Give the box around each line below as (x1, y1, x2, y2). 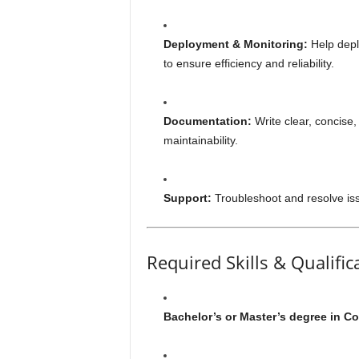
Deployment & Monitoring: (163, 38, 308, 50)
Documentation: (163, 115, 252, 127)
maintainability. (163, 134, 238, 147)
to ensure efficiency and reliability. (163, 57, 334, 70)
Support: (163, 192, 212, 204)
